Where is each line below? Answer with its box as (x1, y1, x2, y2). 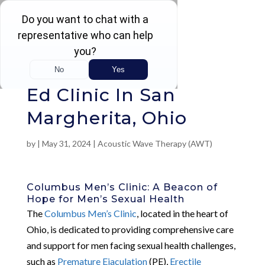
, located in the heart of (136, 207, 228, 219)
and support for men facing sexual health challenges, (26, 239, 235, 251)
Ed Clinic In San (26, 83, 176, 106)
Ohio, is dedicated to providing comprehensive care (26, 223, 234, 235)
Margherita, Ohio (26, 106, 187, 129)
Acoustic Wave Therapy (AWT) (97, 138, 212, 148)
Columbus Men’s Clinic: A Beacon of (26, 181, 218, 193)
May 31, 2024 (41, 138, 91, 148)
